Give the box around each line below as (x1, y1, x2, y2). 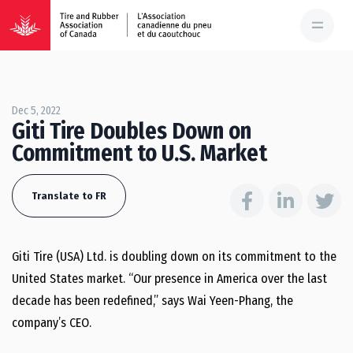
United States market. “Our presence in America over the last (12, 271, 327, 286)
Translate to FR (32, 190, 106, 202)
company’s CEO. (12, 315, 91, 330)
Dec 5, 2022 (12, 104, 61, 117)
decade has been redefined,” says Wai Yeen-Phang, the (12, 293, 293, 308)
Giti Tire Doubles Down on (12, 117, 251, 145)
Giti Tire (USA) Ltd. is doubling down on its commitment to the (12, 249, 336, 264)
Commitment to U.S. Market (12, 139, 267, 167)
